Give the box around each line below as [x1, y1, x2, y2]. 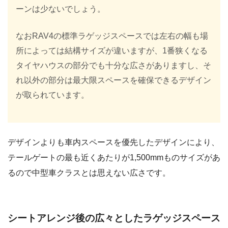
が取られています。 [16, 90, 89, 99]
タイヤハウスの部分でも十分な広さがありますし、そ [16, 61, 211, 70]
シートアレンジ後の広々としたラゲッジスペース [8, 212, 220, 223]
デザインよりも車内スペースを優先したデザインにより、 [8, 137, 219, 147]
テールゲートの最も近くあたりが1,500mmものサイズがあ [8, 153, 220, 162]
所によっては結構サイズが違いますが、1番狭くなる [16, 46, 208, 55]
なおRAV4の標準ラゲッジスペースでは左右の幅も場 [16, 31, 208, 40]
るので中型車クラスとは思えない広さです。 [8, 168, 170, 177]
